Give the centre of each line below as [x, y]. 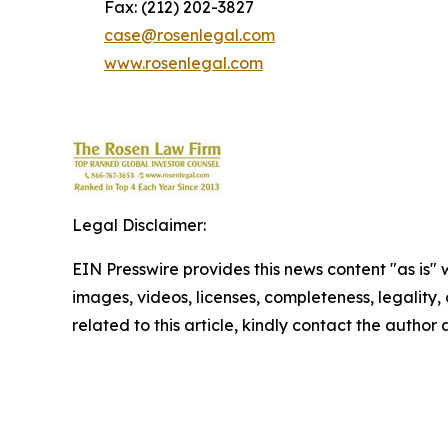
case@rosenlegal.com [189, 35]
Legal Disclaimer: [139, 225]
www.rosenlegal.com [183, 63]
